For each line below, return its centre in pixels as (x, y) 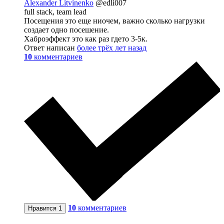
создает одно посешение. (66, 30)
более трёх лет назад (112, 48)
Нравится (43, 208)
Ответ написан (50, 48)
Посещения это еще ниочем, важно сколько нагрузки (114, 21)
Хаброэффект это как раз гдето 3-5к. (86, 39)
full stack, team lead (55, 12)
